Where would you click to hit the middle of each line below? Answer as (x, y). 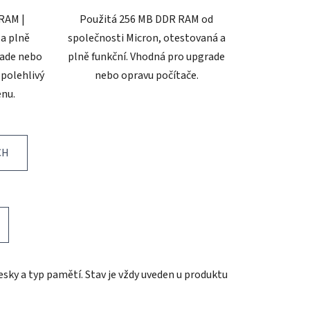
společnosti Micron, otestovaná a (146, 38)
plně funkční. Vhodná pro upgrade (147, 56)
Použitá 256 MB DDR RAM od (147, 19)
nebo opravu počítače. (146, 75)
